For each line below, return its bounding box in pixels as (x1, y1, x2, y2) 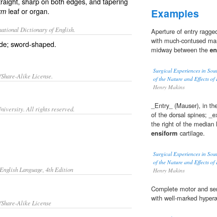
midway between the (151, 45, 210, 55)
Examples (151, 6, 199, 21)
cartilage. (178, 128, 205, 138)
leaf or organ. (6, 6, 49, 16)
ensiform (151, 128, 178, 138)
